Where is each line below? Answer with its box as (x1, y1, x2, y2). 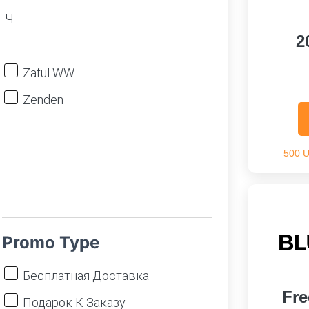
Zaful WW (23, 66, 74, 80)
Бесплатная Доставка (23, 268, 149, 283)
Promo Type (2, 232, 99, 252)
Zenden (23, 92, 63, 107)
